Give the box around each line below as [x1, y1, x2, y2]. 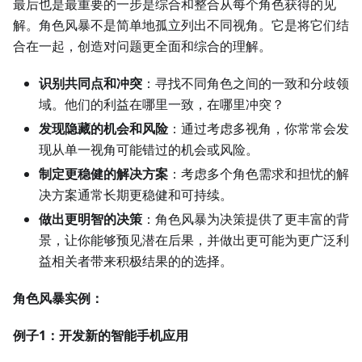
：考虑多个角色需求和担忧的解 [168, 165, 349, 183]
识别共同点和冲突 [39, 74, 142, 93]
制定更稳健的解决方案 [39, 165, 168, 183]
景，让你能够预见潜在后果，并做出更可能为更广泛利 [39, 231, 349, 250]
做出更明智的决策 [39, 210, 142, 229]
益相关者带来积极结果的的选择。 [39, 252, 233, 271]
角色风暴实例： [13, 289, 103, 308]
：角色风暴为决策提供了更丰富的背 [142, 210, 349, 229]
